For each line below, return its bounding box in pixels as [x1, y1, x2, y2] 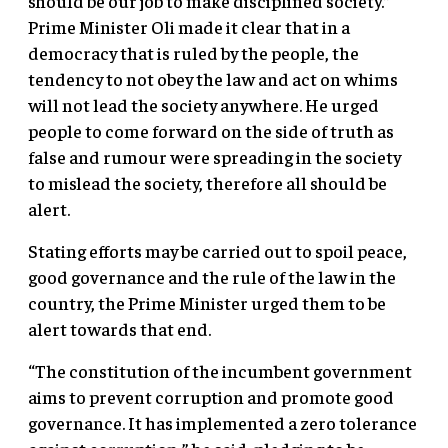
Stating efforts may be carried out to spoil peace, [28, 238, 407, 262]
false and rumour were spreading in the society [28, 144, 401, 168]
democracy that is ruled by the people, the [28, 40, 359, 64]
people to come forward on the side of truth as [28, 118, 394, 142]
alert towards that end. [28, 316, 226, 340]
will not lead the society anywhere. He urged [28, 92, 379, 116]
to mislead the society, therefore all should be [28, 170, 387, 194]
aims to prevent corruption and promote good [28, 384, 394, 408]
